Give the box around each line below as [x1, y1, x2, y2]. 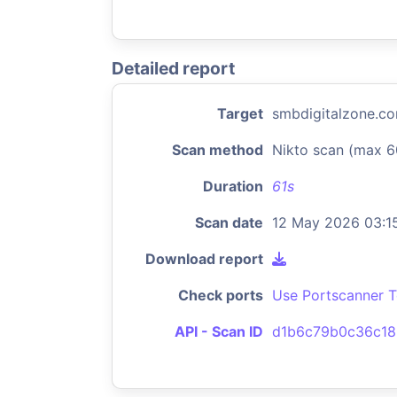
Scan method [172, 141, 263, 159]
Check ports [178, 286, 263, 304]
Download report [145, 250, 263, 268]
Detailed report [112, 58, 235, 79]
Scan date [195, 214, 263, 231]
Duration [203, 177, 263, 195]
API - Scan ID [175, 323, 263, 340]
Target [217, 105, 263, 122]
